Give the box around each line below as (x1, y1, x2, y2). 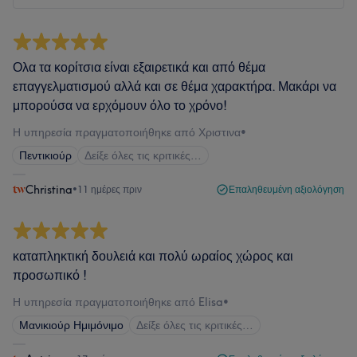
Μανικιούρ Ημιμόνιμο (19, 318, 124, 332)
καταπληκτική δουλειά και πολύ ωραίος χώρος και (13, 248, 293, 264)
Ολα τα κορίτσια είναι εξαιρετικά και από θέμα (13, 59, 265, 75)
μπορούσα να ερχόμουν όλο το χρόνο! (13, 97, 227, 113)
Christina (25, 182, 73, 197)
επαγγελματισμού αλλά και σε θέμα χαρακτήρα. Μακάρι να (13, 78, 336, 94)
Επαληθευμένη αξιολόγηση (229, 183, 344, 195)
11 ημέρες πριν (77, 183, 142, 195)
